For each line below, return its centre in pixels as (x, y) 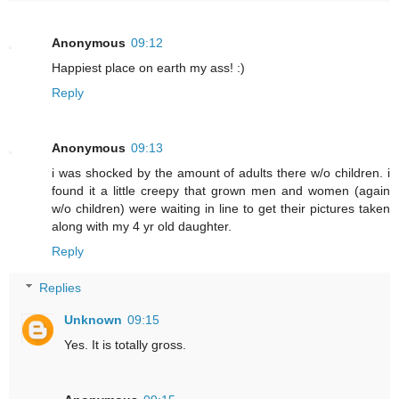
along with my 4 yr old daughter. (142, 226)
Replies (61, 288)
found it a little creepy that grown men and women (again (221, 190)
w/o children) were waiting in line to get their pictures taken (221, 208)
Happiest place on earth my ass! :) (148, 67)
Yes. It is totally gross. (126, 345)
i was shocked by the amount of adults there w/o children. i (221, 172)
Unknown (94, 320)
